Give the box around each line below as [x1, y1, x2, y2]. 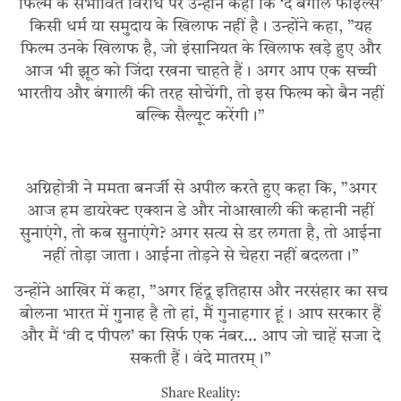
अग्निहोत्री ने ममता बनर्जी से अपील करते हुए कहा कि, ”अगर [24, 181, 377, 198]
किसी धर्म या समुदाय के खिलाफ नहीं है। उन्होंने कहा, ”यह [29, 19, 372, 36]
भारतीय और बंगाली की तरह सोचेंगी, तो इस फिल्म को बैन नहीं [17, 86, 384, 103]
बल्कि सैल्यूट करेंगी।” [136, 108, 265, 125]
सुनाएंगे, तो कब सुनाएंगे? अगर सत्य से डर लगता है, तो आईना [20, 226, 381, 243]
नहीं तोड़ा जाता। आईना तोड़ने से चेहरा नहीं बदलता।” [42, 248, 359, 265]
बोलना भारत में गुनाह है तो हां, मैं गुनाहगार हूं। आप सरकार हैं [20, 306, 381, 323]
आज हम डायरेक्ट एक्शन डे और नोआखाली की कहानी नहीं [27, 203, 374, 220]
